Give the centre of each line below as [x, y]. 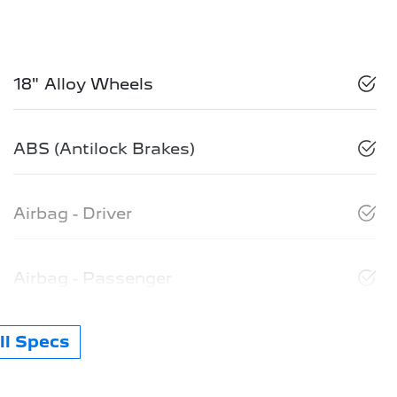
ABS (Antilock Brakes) [104, 148]
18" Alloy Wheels [83, 83]
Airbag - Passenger [93, 277]
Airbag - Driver [73, 213]
